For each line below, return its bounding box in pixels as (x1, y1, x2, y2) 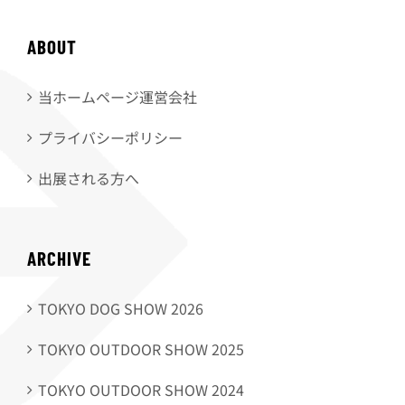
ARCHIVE (27, 246, 91, 269)
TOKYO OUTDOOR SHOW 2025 (38, 337, 244, 360)
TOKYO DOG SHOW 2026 (38, 297, 203, 319)
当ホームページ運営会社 (38, 85, 197, 108)
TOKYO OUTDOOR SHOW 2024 (38, 378, 244, 400)
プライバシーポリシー (38, 126, 183, 148)
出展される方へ (38, 166, 139, 189)
